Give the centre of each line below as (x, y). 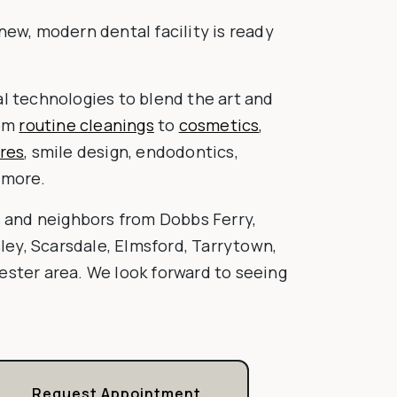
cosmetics (219, 125)
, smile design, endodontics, (131, 152)
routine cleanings (86, 125)
